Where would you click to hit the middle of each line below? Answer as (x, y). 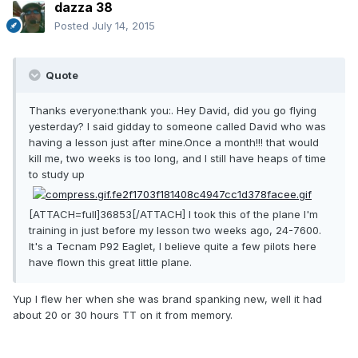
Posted (73, 26)
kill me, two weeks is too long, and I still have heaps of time (177, 159)
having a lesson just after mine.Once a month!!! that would (174, 143)
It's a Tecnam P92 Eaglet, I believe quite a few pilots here (173, 247)
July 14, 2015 (123, 26)
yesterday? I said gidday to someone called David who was (177, 127)
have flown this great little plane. (110, 263)
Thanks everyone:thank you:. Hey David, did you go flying (173, 111)
